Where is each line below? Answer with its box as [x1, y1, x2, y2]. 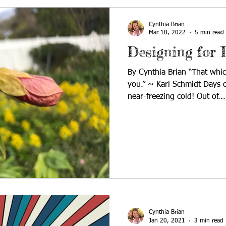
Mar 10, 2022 [149, 30, 186, 36]
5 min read [195, 30, 224, 36]
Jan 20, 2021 [149, 217, 185, 224]
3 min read [194, 217, 223, 224]
